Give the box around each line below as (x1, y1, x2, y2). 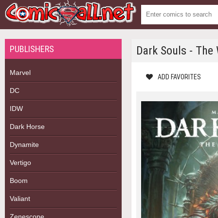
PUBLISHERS (10, 44, 54, 54)
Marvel (10, 69, 31, 76)
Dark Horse (10, 123, 45, 130)
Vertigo (10, 159, 31, 166)
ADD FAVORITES (158, 73, 201, 81)
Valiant (10, 195, 30, 202)
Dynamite (10, 141, 39, 148)
